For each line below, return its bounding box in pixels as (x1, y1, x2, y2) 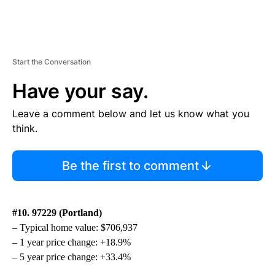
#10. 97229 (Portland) (12, 207, 102, 218)
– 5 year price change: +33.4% (12, 251, 131, 262)
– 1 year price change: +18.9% (12, 236, 131, 247)
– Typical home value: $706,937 (12, 222, 137, 233)
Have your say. (12, 79, 149, 103)
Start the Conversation (12, 56, 91, 66)
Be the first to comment (61, 158, 199, 173)
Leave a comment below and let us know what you (12, 107, 249, 120)
